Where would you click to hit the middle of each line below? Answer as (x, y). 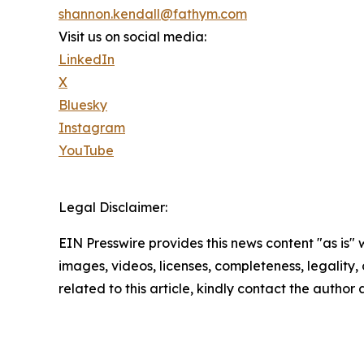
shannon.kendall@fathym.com (153, 13)
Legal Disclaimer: (113, 207)
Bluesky (83, 104)
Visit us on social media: (132, 36)
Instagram (92, 127)
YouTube (86, 150)
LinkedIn (87, 59)
